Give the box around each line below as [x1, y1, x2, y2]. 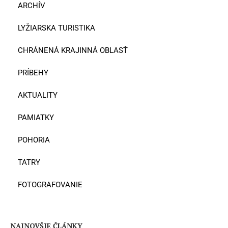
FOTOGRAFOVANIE [18, 180, 82, 189]
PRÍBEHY [18, 68, 48, 77]
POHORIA [18, 135, 50, 145]
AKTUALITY [18, 90, 58, 100]
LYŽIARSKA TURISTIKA [18, 23, 95, 33]
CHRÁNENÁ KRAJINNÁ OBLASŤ [18, 45, 128, 55]
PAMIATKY [18, 112, 54, 122]
